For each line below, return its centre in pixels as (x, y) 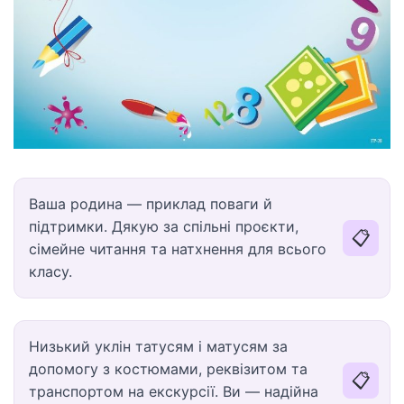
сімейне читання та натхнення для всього (178, 249)
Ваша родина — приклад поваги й (151, 204)
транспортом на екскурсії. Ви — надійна (174, 391)
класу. (50, 271)
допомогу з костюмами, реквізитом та (168, 369)
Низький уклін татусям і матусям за (158, 346)
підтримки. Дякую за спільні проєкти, (164, 226)
